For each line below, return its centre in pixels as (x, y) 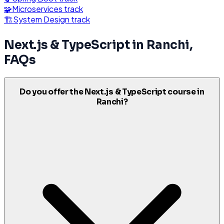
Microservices (37, 9)
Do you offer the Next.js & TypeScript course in (112, 92)
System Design (41, 19)
